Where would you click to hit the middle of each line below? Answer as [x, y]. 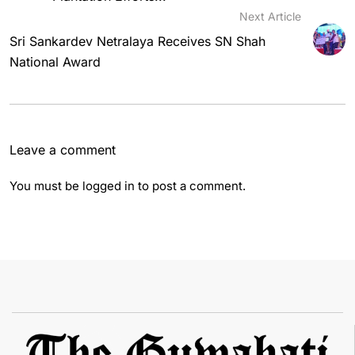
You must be [46, 186]
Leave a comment [63, 150]
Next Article [270, 16]
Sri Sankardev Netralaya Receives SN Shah [137, 41]
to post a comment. [190, 186]
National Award [55, 62]
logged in [109, 186]
